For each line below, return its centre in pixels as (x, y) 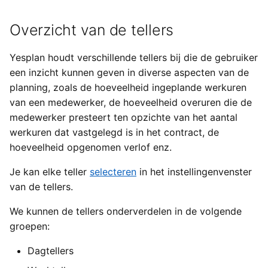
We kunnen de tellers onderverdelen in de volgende (126, 211)
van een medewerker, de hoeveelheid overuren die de (131, 102)
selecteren (113, 171)
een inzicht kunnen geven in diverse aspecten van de (129, 72)
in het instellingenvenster (194, 171)
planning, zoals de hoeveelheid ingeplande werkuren (128, 87)
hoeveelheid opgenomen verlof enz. (91, 147)
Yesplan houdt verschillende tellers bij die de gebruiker (134, 57)
